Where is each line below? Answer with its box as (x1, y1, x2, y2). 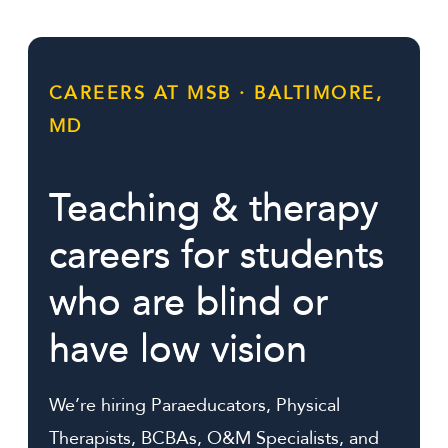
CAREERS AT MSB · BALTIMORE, (49, 81, 384, 107)
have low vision (49, 322, 307, 375)
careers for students (49, 228, 384, 281)
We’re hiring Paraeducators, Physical (49, 392, 340, 418)
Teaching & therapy (49, 181, 378, 234)
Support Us (64, 68, 171, 98)
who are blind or (49, 275, 328, 328)
